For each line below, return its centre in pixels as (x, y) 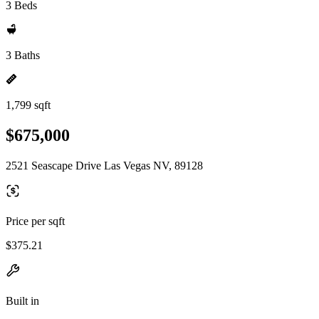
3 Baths (23, 55)
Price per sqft (35, 221)
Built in (22, 300)
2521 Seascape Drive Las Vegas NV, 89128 (104, 165)
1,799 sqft (28, 105)
